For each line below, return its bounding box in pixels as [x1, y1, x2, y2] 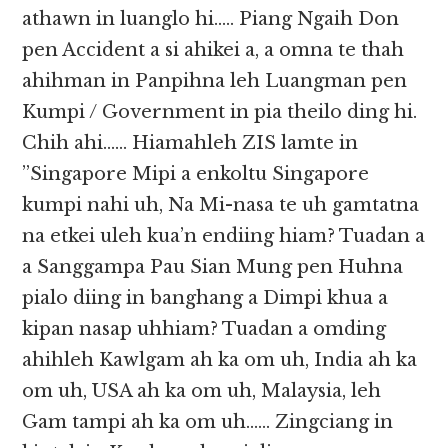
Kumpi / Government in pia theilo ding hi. [22, 101, 418, 124]
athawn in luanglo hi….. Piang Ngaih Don [22, 8, 400, 31]
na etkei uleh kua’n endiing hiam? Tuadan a [22, 225, 426, 248]
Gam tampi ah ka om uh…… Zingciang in [22, 411, 394, 434]
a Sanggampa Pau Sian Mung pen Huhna [22, 256, 404, 279]
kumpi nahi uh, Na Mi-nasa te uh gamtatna [22, 194, 420, 217]
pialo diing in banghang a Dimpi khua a [22, 287, 389, 310]
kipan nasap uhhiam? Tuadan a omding [22, 318, 387, 341]
